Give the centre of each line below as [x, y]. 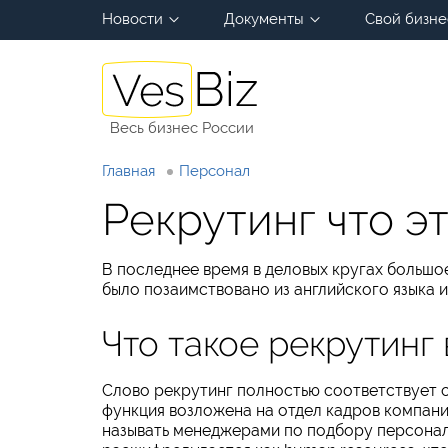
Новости [132, 19]
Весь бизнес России [181, 128]
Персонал [214, 171]
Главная [128, 171]
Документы [264, 19]
